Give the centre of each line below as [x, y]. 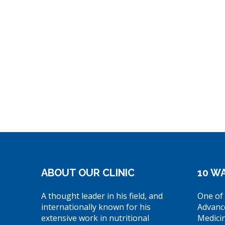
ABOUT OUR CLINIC [88, 173]
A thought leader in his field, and [102, 196]
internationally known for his [96, 207]
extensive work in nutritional [95, 218]
